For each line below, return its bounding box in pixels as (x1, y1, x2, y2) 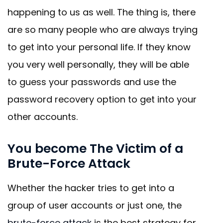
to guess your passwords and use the (7, 76, 176, 89)
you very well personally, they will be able (7, 58, 189, 71)
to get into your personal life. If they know (7, 41, 191, 54)
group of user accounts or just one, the (7, 199, 182, 212)
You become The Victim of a (7, 140, 183, 158)
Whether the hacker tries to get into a (7, 182, 174, 195)
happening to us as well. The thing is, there (7, 6, 196, 19)
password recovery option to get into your (7, 93, 197, 106)
